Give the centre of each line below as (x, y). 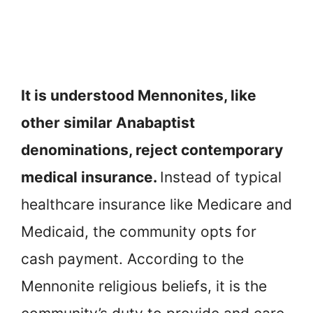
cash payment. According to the (132, 259)
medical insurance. (90, 177)
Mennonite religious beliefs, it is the (144, 286)
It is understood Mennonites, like (139, 96)
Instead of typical (221, 177)
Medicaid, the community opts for (139, 232)
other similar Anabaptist (108, 123)
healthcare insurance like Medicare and (156, 205)
